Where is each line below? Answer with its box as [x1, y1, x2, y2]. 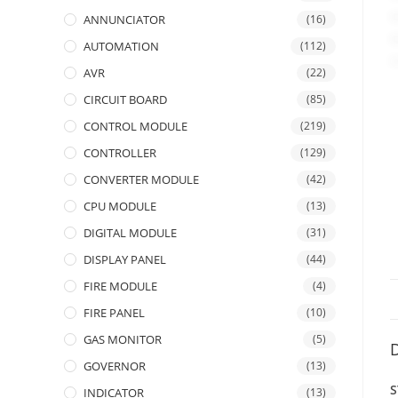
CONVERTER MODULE [84, 171, 199, 187]
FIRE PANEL [84, 305, 145, 321]
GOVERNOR [84, 358, 146, 374]
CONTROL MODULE [84, 118, 187, 134]
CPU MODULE [84, 198, 156, 214]
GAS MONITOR [84, 331, 162, 347]
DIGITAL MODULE [84, 225, 177, 241]
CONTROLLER [84, 145, 156, 161]
